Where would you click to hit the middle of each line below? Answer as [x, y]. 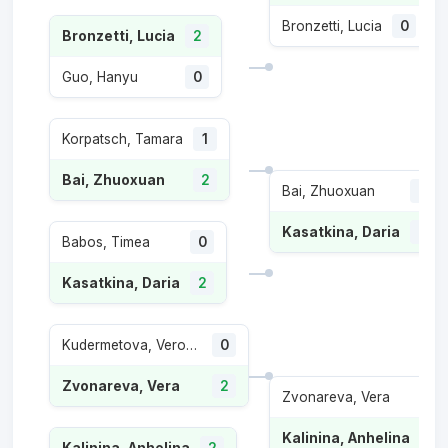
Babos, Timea [106, 242]
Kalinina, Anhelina [346, 437]
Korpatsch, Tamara [122, 139]
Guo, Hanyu [100, 77]
